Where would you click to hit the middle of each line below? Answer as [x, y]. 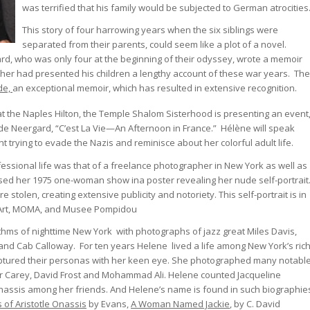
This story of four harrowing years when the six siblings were [150, 30]
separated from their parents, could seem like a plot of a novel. [155, 45]
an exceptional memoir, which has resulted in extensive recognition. [155, 88]
